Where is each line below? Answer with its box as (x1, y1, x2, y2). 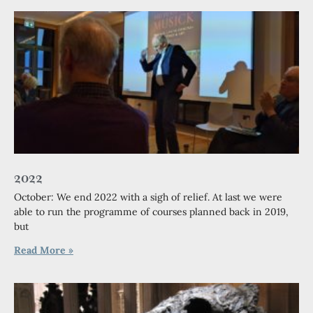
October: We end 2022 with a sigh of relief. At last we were (14, 191, 282, 203)
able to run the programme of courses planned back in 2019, (14, 205, 289, 218)
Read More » (14, 244, 73, 256)
